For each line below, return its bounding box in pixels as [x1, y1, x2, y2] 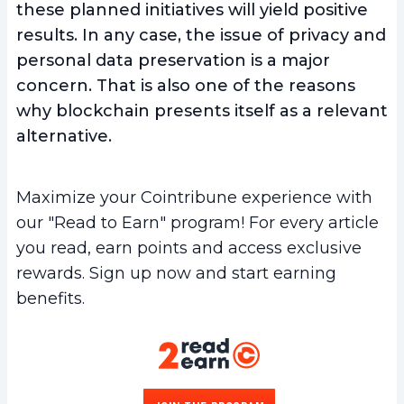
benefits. [16, 288, 85, 308]
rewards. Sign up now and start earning [16, 262, 336, 283]
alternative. [16, 125, 112, 146]
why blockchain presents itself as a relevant [16, 100, 388, 121]
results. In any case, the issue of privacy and [16, 24, 386, 45]
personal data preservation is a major [16, 50, 330, 70]
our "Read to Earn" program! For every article [16, 212, 379, 233]
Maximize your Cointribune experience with [16, 187, 372, 207]
